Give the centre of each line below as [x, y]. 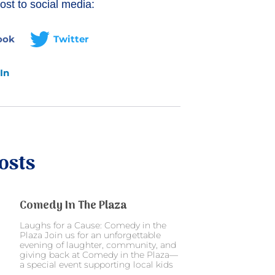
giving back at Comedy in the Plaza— [99, 254]
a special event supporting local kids [96, 264]
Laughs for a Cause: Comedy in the [93, 225]
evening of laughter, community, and [98, 245]
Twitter [71, 39]
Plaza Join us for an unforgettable [90, 235]
